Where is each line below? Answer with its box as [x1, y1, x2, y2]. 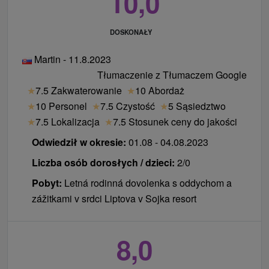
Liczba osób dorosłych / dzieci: [32, 156, 175, 170]
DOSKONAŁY [109, 27, 152, 37]
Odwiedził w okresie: [32, 135, 126, 150]
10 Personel [35, 99, 87, 113]
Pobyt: [32, 176, 64, 190]
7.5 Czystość [100, 99, 155, 113]
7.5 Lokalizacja [35, 115, 100, 129]
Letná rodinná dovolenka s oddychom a [64, 176, 232, 190]
